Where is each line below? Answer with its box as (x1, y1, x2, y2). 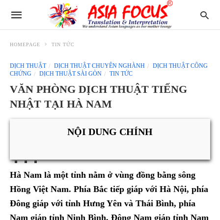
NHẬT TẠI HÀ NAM (10, 98, 112, 110)
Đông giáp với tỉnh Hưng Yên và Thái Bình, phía (10, 198, 195, 209)
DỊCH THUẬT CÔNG (151, 62, 208, 69)
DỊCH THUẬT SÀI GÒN (38, 70, 102, 77)
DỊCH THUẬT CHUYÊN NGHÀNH (53, 62, 145, 69)
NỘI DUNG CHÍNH (67, 126, 153, 137)
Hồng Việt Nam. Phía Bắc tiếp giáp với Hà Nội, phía (10, 184, 208, 194)
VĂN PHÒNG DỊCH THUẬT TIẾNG (10, 83, 187, 95)
